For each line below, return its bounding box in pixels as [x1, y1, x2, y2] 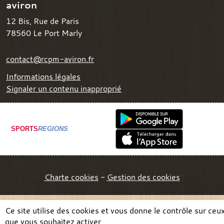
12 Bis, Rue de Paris [6, 15, 79, 26]
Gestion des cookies [106, 171, 180, 182]
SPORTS [11, 125, 38, 133]
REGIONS [38, 125, 68, 133]
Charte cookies [44, 171, 98, 182]
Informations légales [6, 70, 80, 82]
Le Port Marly [33, 27, 82, 38]
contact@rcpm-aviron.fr [6, 53, 94, 64]
